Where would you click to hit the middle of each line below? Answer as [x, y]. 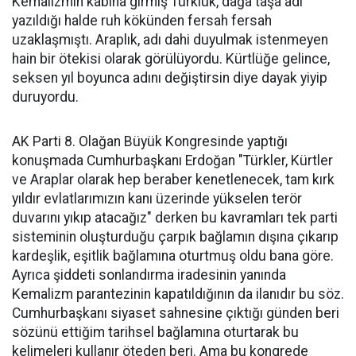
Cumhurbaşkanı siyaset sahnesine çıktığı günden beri [176, 313]
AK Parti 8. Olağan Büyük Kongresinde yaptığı [150, 142]
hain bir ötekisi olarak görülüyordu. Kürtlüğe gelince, [171, 59]
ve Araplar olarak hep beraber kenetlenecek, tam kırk [173, 180]
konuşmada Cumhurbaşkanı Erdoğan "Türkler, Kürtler [172, 161]
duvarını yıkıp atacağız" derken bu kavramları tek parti [175, 218]
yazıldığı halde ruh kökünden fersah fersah [142, 21]
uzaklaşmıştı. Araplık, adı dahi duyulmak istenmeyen [170, 40]
